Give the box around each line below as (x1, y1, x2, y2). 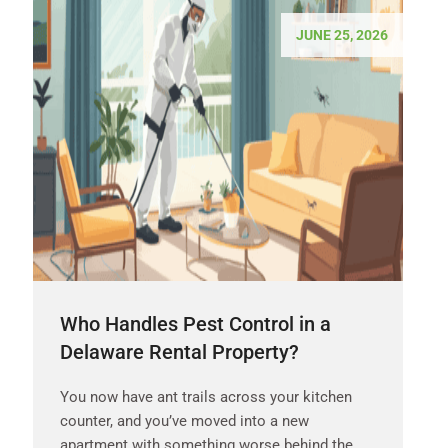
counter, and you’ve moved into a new (60, 411, 309, 430)
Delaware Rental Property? (60, 339, 299, 364)
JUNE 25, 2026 (296, 26, 388, 43)
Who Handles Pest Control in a (60, 311, 331, 336)
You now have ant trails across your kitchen (60, 387, 352, 406)
